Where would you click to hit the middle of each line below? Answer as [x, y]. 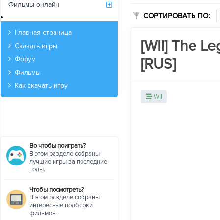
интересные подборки [61, 205]
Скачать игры [36, 46]
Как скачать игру [41, 86]
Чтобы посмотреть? [57, 189]
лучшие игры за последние [68, 161]
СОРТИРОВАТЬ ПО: [177, 16]
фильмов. [43, 213]
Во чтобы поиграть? [58, 146]
